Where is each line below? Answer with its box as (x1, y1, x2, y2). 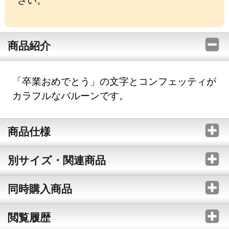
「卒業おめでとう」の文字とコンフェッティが (12, 74, 217, 87)
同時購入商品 (7, 181, 72, 196)
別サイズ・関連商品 (7, 152, 106, 167)
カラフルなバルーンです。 (12, 88, 129, 102)
